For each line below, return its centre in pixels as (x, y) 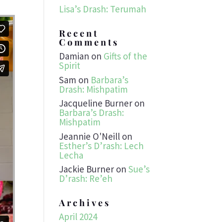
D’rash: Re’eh (86, 178)
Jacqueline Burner (96, 103)
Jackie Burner (87, 169)
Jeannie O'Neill (90, 136)
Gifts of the (126, 56)
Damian (74, 56)
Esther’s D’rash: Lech (102, 145)
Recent (79, 33)
